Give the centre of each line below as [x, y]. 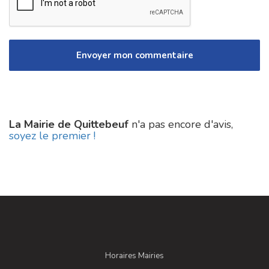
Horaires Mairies [134, 256]
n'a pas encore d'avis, [181, 125]
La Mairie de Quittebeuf [69, 125]
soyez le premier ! [52, 136]
